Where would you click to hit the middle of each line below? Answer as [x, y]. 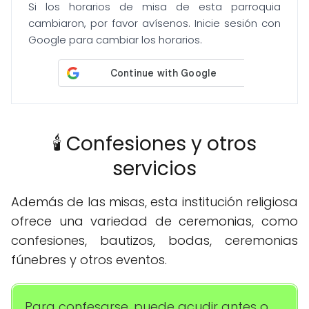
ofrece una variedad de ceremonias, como [154, 221]
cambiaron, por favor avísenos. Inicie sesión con [154, 23]
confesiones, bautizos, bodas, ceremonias [154, 241]
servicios [154, 169]
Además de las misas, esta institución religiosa [154, 202]
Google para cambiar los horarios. [115, 40]
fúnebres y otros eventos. [89, 260]
